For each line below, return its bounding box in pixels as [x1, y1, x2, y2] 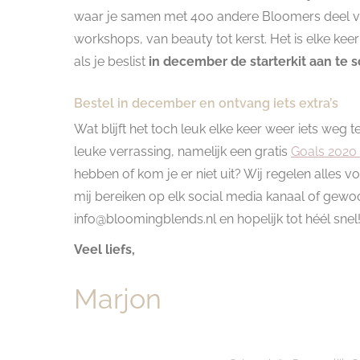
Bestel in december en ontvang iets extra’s [74, 95, 338, 111]
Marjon [74, 282, 162, 315]
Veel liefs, [74, 241, 135, 257]
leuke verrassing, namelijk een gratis [74, 143, 291, 159]
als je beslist [74, 53, 149, 69]
